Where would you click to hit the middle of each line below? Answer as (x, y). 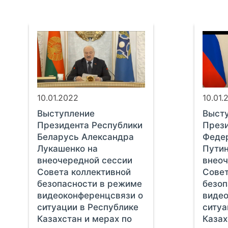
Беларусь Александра (85, 137)
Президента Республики (90, 125)
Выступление (66, 114)
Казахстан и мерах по (84, 219)
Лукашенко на (67, 149)
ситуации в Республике (88, 207)
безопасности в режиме (89, 184)
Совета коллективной (84, 172)
